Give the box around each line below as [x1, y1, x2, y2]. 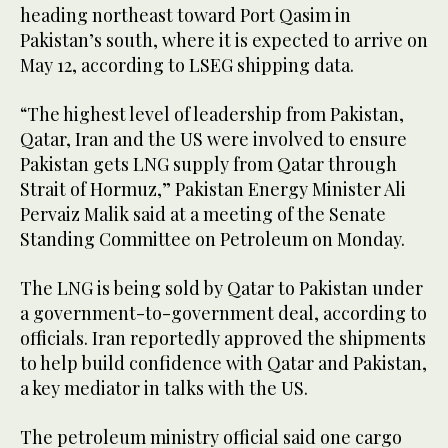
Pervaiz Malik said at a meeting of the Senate [20, 202, 386, 227]
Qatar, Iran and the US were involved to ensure [20, 127, 407, 152]
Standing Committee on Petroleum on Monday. [20, 227, 405, 252]
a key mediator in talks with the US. [20, 376, 308, 401]
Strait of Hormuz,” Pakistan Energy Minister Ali [20, 177, 406, 202]
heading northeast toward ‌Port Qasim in [20, 3, 351, 28]
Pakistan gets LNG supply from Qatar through [20, 152, 397, 177]
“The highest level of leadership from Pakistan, [20, 102, 404, 127]
